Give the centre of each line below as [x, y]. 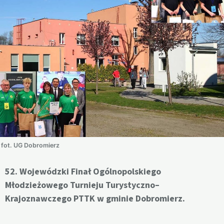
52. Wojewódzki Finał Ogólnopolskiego [83, 172]
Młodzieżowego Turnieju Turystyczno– [82, 185]
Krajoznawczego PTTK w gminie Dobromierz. [95, 199]
